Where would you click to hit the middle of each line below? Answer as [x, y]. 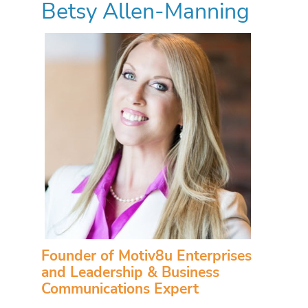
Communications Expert [120, 289]
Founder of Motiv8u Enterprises [146, 256]
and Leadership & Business [130, 273]
